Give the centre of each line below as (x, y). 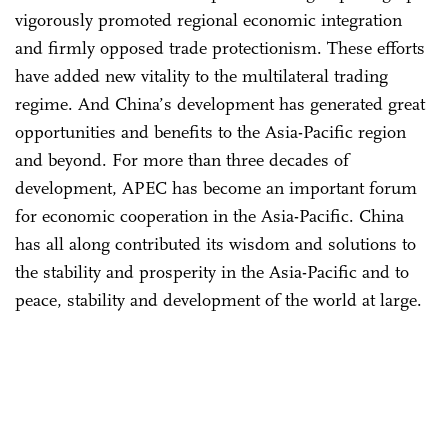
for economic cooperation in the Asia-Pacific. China (209, 215)
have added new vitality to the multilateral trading (201, 75)
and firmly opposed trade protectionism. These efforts (220, 47)
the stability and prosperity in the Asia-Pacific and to (212, 271)
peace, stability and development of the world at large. (218, 299)
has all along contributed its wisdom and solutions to (215, 243)
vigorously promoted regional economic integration (208, 19)
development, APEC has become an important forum (216, 187)
